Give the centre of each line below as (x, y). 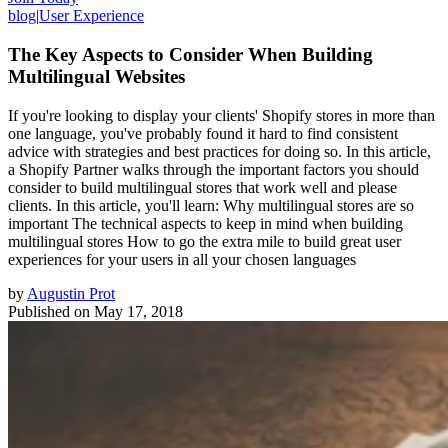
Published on (49, 311)
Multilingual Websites (96, 76)
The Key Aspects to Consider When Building (190, 54)
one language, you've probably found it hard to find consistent (203, 133)
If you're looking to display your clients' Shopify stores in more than (221, 115)
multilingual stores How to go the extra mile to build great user (204, 241)
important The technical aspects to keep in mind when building (205, 223)
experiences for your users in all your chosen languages (182, 259)
